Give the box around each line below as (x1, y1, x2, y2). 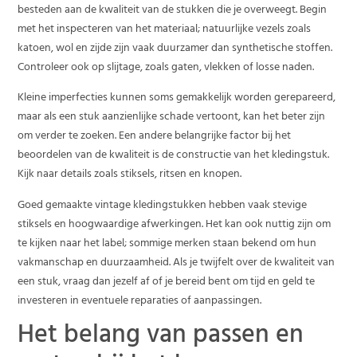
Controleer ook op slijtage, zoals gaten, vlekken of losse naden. (18, 57, 315, 79)
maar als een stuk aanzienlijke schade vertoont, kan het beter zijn (18, 107, 326, 129)
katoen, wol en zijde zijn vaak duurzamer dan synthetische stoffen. (18, 37, 333, 60)
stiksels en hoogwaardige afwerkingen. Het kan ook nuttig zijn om (18, 214, 331, 236)
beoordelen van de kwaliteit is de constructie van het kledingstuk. (18, 145, 330, 167)
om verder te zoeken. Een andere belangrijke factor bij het (18, 126, 292, 148)
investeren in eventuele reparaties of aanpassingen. (18, 290, 262, 312)
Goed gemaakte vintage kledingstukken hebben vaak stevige (18, 194, 308, 217)
